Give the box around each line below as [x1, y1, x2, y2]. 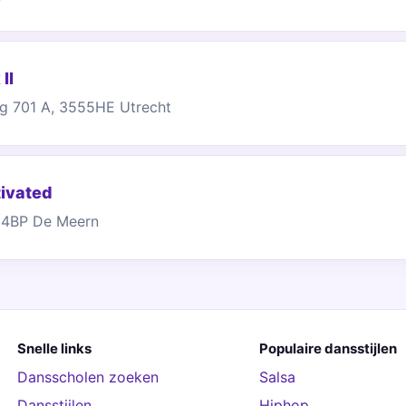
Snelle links [16, 340, 92, 357]
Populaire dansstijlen [258, 340, 397, 357]
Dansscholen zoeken [16, 368, 159, 386]
